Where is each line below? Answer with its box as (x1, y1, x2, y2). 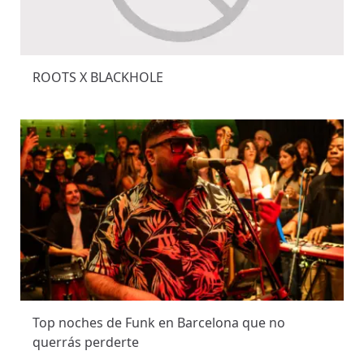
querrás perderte (32, 333, 139, 352)
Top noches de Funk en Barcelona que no (32, 314, 285, 332)
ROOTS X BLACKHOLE (32, 68, 163, 87)
